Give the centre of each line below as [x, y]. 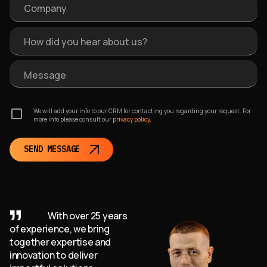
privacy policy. [132, 119]
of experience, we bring [60, 229]
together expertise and [60, 242]
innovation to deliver [54, 255]
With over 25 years [88, 215]
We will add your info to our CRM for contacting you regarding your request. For [142, 111]
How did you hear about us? [86, 41]
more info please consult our [72, 119]
